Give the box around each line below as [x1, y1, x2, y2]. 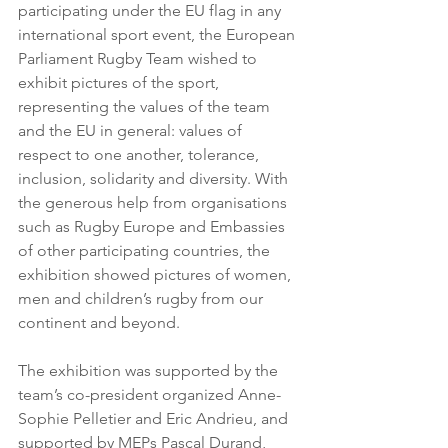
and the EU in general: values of [18, 121, 246, 140]
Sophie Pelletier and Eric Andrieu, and [18, 409, 292, 428]
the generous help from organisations [18, 193, 291, 212]
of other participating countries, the [18, 241, 274, 260]
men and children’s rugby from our [18, 289, 267, 308]
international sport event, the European [18, 25, 299, 44]
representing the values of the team [18, 97, 274, 116]
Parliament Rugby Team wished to [18, 49, 261, 68]
